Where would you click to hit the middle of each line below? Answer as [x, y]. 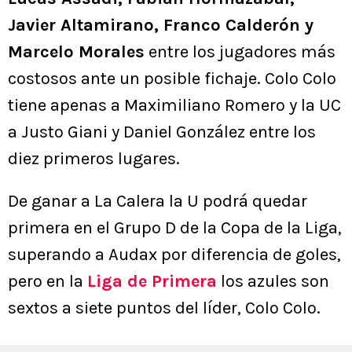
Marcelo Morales [76, 52]
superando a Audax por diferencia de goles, [174, 255]
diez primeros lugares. [94, 159]
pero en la [48, 282]
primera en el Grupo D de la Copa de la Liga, [175, 228]
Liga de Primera [152, 282]
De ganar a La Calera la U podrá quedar [158, 202]
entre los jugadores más [240, 52]
